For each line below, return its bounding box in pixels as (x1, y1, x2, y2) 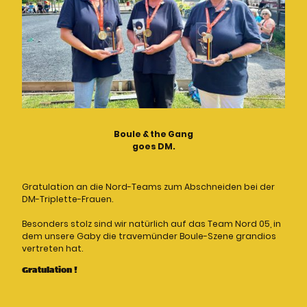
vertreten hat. (22, 242, 83, 254)
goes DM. (132, 140, 175, 152)
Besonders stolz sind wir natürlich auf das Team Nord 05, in (22, 217, 281, 230)
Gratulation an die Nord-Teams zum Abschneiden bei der (22, 180, 275, 193)
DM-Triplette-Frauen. (22, 193, 115, 205)
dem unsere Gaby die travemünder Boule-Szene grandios (22, 230, 276, 242)
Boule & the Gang (114, 127, 193, 140)
